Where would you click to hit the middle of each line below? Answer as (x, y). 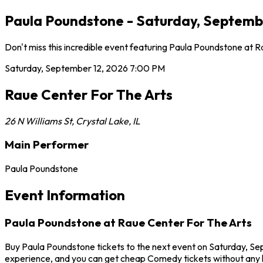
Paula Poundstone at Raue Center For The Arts (128, 222)
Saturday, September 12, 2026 (66, 68)
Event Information (65, 195)
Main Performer (47, 145)
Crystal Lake (102, 121)
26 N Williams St (38, 121)
